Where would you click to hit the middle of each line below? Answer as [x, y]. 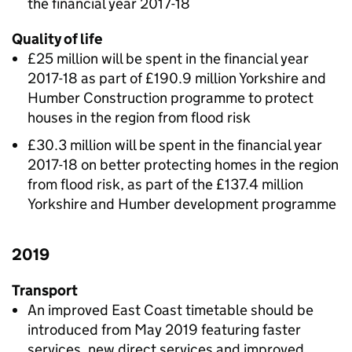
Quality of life [57, 39]
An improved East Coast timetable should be [170, 310]
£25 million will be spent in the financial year [168, 59]
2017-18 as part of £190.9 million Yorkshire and [177, 78]
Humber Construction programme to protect [170, 98]
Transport [45, 290]
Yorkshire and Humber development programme [182, 204]
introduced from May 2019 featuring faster [164, 330]
